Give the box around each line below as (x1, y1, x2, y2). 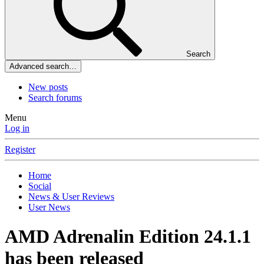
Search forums (28, 93, 82, 103)
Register (5, 144, 35, 155)
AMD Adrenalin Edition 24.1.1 (5, 225, 251, 247)
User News (28, 202, 70, 213)
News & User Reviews (28, 192, 114, 202)
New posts (28, 82, 68, 93)
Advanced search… (9, 62, 77, 71)
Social (28, 181, 51, 192)
